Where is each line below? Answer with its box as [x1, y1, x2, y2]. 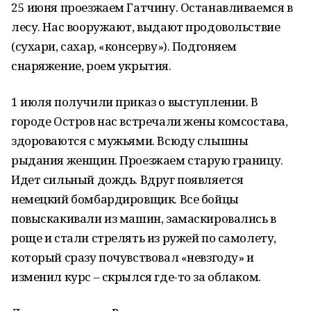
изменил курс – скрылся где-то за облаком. [11, 269, 261, 285]
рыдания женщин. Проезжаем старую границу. [11, 152, 283, 168]
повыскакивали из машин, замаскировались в [11, 210, 276, 226]
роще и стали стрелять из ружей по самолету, [11, 230, 276, 246]
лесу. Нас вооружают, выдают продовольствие [11, 19, 280, 35]
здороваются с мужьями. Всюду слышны [11, 133, 249, 149]
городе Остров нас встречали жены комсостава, [11, 113, 288, 129]
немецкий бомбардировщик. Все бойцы [11, 191, 239, 207]
